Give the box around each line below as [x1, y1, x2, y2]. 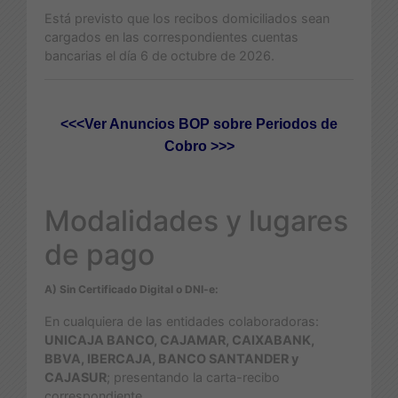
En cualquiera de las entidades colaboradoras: [44, 313, 319, 329]
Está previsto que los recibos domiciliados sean [44, 10, 330, 26]
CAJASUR [44, 369, 107, 385]
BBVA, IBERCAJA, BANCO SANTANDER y [44, 350, 298, 366]
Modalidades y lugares [44, 203, 348, 238]
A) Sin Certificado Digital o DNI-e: [44, 282, 219, 296]
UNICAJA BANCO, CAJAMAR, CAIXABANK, [44, 331, 314, 347]
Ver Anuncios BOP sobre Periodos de [84, 115, 338, 131]
